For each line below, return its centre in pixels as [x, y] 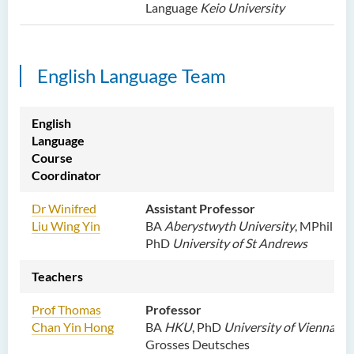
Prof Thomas [66, 309]
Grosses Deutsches [198, 344]
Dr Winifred [64, 208]
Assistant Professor [200, 208]
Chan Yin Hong [73, 327]
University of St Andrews [240, 243]
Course [52, 158]
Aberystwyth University [230, 226]
